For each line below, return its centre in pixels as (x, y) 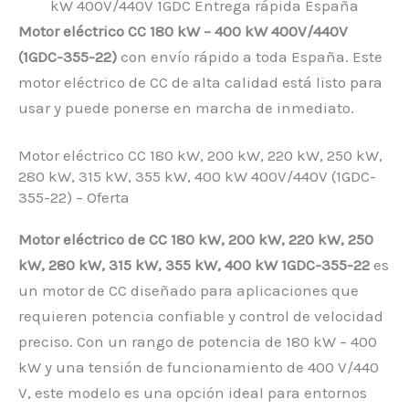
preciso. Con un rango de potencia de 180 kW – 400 (198, 342)
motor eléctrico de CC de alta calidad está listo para (200, 83)
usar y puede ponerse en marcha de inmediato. (186, 108)
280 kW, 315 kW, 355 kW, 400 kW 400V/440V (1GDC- (197, 177)
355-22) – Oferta (74, 198)
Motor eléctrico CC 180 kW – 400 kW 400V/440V (183, 31)
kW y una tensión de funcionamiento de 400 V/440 (199, 367)
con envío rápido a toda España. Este (250, 57)
